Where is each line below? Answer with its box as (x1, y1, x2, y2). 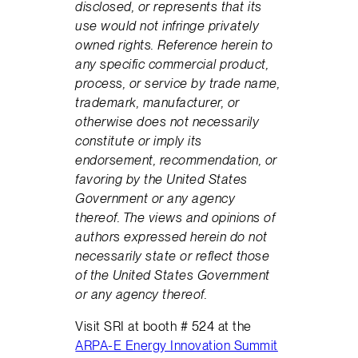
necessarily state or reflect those (75, 247, 270, 264)
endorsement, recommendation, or (75, 151, 277, 168)
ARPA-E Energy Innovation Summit (75, 337, 278, 354)
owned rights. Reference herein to (75, 36, 273, 53)
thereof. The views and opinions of (75, 209, 276, 225)
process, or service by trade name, (75, 74, 280, 91)
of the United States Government (75, 266, 270, 283)
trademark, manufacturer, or (75, 93, 240, 110)
